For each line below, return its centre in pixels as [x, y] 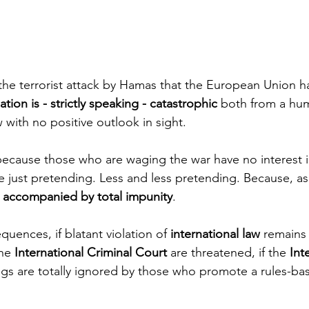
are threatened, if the [228, 253]
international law [217, 234]
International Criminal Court [91, 253]
